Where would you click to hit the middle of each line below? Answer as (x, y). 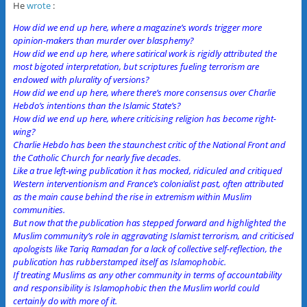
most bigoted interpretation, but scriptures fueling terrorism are (136, 67)
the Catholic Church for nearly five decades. (97, 158)
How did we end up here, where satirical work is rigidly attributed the (145, 54)
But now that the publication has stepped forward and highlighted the (149, 223)
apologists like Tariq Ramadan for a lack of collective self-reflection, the (147, 249)
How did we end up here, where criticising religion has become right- (144, 119)
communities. (39, 210)
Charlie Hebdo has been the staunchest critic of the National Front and (149, 145)
